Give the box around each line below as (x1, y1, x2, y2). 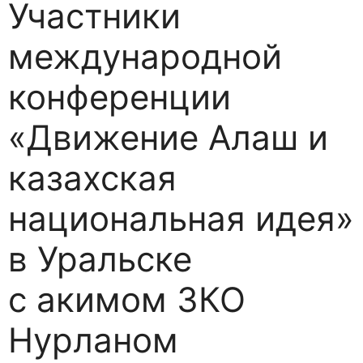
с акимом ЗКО (8, 278, 246, 320)
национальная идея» (8, 197, 354, 239)
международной (8, 35, 282, 77)
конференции (8, 75, 231, 117)
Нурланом (8, 318, 178, 361)
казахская (8, 156, 177, 199)
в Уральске (8, 237, 192, 280)
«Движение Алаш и (8, 116, 328, 158)
